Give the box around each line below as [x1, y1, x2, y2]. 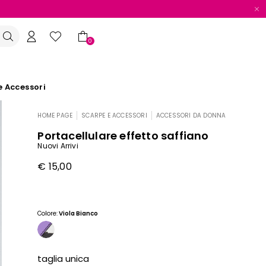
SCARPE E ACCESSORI [81, 111, 147, 121]
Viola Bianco [58, 209, 99, 218]
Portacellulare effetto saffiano [37, 128, 209, 144]
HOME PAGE [37, 111, 73, 121]
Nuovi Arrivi [37, 141, 78, 151]
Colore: [37, 209, 58, 218]
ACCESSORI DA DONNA [156, 111, 226, 121]
